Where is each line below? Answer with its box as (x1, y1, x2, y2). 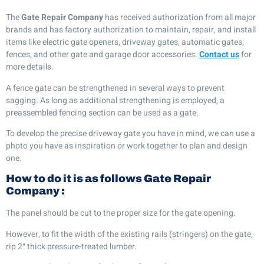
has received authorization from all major (105, 11, 256, 24)
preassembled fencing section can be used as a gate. (6, 106, 199, 119)
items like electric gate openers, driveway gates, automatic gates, (6, 36, 244, 49)
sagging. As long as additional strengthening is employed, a (6, 94, 225, 107)
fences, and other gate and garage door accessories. (6, 48, 199, 61)
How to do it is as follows (6, 173, 144, 185)
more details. (6, 61, 54, 74)
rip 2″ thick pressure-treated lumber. (6, 240, 137, 253)
